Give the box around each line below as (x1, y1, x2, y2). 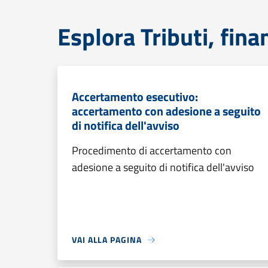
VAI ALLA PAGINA (72, 233, 142, 246)
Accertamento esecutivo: (72, 87, 198, 106)
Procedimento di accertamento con (72, 142, 232, 159)
